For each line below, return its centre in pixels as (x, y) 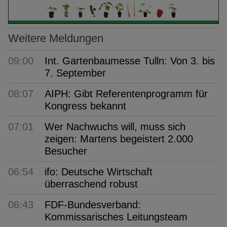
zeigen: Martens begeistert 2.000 (119, 139)
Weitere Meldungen (56, 38)
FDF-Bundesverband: (93, 205)
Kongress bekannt (85, 106)
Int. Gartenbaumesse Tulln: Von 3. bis (130, 61)
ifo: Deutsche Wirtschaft (99, 172)
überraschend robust (91, 184)
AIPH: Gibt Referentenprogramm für (126, 94)
